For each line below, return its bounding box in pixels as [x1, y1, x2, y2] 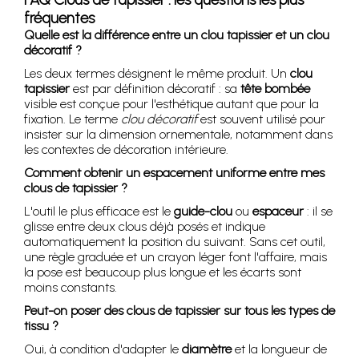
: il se [304, 204, 333, 219]
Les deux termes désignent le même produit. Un [24, 66, 290, 81]
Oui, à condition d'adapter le [24, 341, 182, 357]
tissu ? [24, 318, 58, 333]
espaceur [252, 204, 304, 219]
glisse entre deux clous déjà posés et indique [24, 219, 265, 234]
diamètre [182, 341, 232, 357]
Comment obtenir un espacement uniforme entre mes [24, 165, 325, 180]
